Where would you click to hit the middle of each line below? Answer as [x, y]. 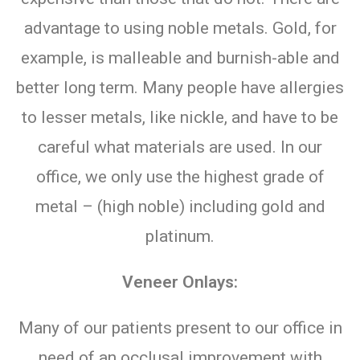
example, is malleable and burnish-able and [180, 57]
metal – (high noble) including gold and [180, 206]
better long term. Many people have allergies [180, 87]
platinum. [180, 236]
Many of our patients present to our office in [180, 327]
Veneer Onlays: [180, 282]
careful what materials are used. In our [180, 147]
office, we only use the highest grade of [180, 176]
